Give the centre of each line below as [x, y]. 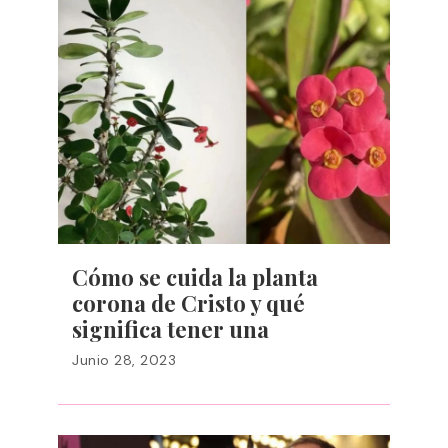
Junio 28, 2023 [124, 360]
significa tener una [170, 329]
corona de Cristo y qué [188, 303]
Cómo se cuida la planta [195, 277]
